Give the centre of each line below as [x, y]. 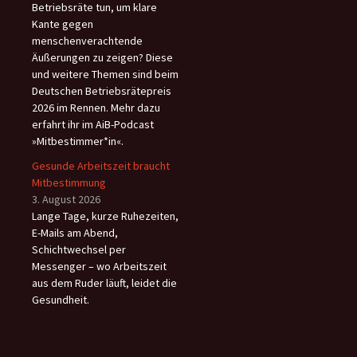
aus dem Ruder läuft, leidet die [104, 282]
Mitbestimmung [69, 182]
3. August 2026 [66, 199]
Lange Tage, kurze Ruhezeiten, [105, 216]
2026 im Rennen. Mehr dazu [96, 107]
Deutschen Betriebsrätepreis [102, 90]
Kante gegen [63, 24]
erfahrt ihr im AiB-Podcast [93, 124]
